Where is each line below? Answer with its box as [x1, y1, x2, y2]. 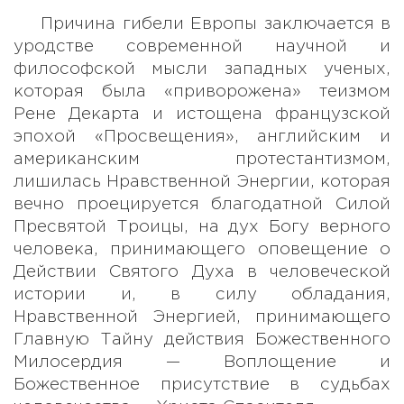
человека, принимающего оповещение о [14, 241, 390, 257]
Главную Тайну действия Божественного [14, 331, 390, 347]
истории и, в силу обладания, [14, 286, 390, 302]
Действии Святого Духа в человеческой [14, 263, 390, 280]
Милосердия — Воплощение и [14, 353, 390, 370]
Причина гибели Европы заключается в [41, 15, 390, 32]
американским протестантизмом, [14, 151, 390, 167]
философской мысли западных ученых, [14, 60, 390, 77]
